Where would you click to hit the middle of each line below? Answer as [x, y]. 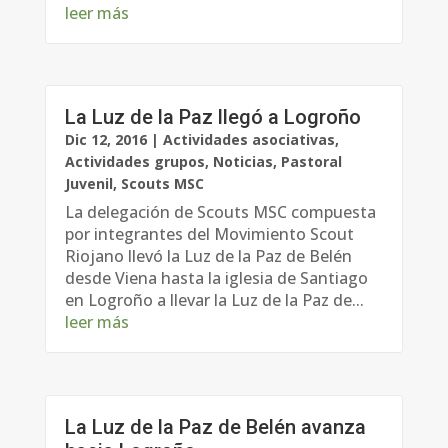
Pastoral [311, 162]
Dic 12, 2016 [105, 140]
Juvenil [88, 184]
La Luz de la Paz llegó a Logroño [212, 117]
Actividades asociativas [248, 140]
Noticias [242, 162]
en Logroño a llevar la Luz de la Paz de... [214, 300]
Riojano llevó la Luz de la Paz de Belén [208, 256]
